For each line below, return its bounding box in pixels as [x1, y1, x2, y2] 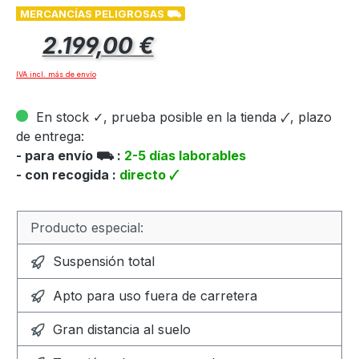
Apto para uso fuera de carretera [49, 287, 258, 304]
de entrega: [16, 128, 84, 145]
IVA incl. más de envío [16, 70, 96, 79]
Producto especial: [30, 220, 143, 236]
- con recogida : [16, 167, 119, 184]
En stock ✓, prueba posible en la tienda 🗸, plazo [32, 109, 332, 126]
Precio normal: [15, 30, 105, 46]
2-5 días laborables [124, 147, 246, 164]
